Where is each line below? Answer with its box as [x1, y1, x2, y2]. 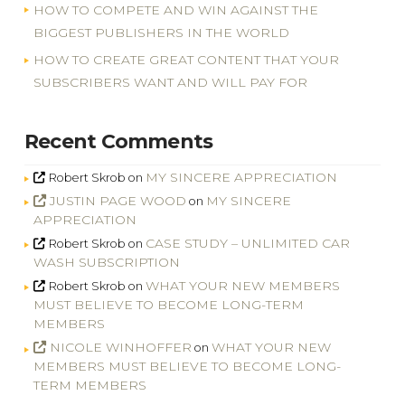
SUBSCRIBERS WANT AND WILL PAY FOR [33, 74, 307, 90]
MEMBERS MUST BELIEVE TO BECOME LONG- [33, 358, 341, 374]
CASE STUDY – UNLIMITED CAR [145, 234, 350, 251]
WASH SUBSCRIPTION [33, 253, 180, 270]
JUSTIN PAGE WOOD [50, 192, 187, 209]
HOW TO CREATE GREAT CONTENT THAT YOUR [33, 52, 339, 68]
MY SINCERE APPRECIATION [145, 168, 337, 185]
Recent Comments [24, 128, 213, 153]
